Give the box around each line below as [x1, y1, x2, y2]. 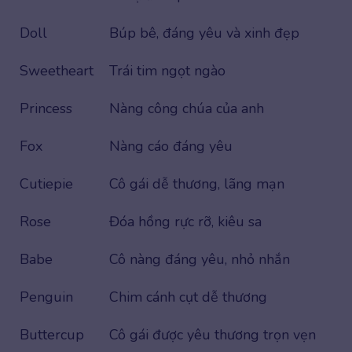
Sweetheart [20, 60, 93, 80]
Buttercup [20, 324, 84, 344]
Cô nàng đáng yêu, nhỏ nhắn [109, 249, 290, 269]
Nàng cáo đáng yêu [109, 136, 233, 156]
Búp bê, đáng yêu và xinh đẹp [109, 23, 299, 42]
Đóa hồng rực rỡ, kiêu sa [109, 211, 262, 231]
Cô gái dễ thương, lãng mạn [109, 174, 284, 193]
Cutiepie [20, 174, 73, 193]
